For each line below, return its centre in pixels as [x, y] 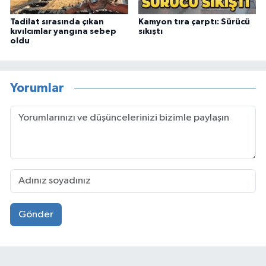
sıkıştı [150, 31]
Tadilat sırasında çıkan [57, 22]
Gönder [36, 215]
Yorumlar [37, 88]
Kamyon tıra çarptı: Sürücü [194, 22]
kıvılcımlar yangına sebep [63, 31]
